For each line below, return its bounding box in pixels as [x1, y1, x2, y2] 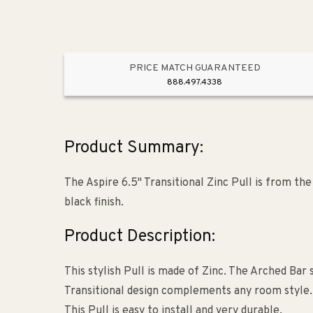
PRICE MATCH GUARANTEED [129, 62, 261, 75]
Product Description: [64, 226, 215, 248]
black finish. [64, 196, 124, 210]
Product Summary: [64, 138, 203, 159]
